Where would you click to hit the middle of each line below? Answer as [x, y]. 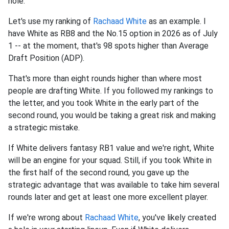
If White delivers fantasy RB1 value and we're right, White [111, 148]
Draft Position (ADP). [46, 58]
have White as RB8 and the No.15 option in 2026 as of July [113, 34]
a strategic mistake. [45, 128]
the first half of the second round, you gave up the [99, 173]
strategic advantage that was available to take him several [114, 185]
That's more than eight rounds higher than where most [105, 79]
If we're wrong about [47, 218]
